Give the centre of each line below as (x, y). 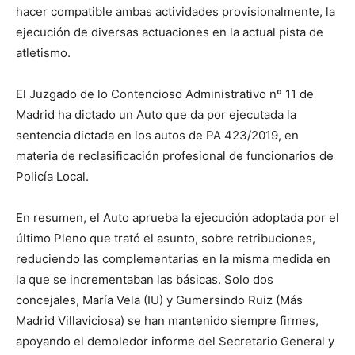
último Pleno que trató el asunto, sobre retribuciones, (166, 239)
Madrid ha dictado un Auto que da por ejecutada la (156, 115)
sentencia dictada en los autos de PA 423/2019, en (157, 136)
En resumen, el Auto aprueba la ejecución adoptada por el (177, 218)
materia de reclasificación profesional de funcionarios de (175, 156)
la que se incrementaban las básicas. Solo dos (145, 280)
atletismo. (43, 53)
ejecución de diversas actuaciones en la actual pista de (170, 32)
